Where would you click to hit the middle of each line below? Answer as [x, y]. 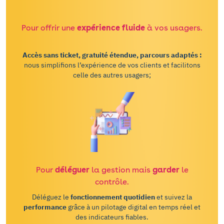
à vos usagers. [174, 28]
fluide [133, 28]
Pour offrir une [49, 28]
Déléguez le [51, 197]
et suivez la [174, 197]
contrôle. [112, 182]
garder [166, 170]
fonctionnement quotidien [113, 197]
